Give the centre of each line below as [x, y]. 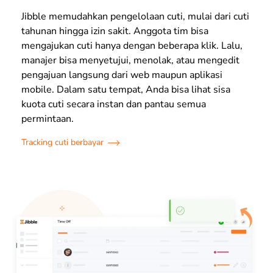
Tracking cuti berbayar [62, 143]
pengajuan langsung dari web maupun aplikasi [122, 75]
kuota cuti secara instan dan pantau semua [114, 105]
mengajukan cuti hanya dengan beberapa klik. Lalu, [132, 46]
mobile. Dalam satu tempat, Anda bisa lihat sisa [126, 90]
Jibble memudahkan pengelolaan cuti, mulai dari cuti [135, 17]
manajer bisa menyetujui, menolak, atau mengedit [130, 61]
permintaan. [48, 119]
